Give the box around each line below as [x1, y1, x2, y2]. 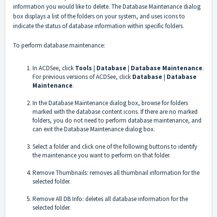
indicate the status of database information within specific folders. [13, 22, 184, 31]
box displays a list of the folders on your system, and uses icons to [13, 12, 185, 21]
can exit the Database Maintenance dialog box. [32, 125, 155, 134]
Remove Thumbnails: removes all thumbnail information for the [32, 169, 200, 177]
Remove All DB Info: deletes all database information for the [32, 195, 188, 203]
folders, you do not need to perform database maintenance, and [32, 116, 201, 125]
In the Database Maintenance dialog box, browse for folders [32, 99, 188, 108]
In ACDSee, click [32, 64, 75, 73]
